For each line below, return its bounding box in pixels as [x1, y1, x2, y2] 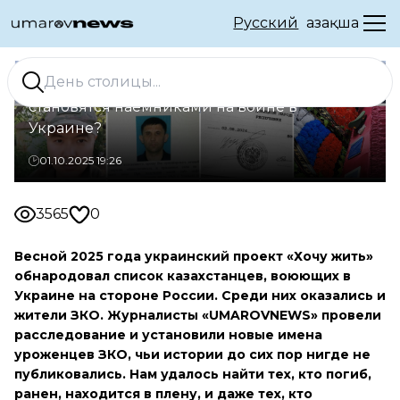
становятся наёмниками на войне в [29, 98, 297, 115]
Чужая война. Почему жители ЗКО [29, 77, 286, 94]
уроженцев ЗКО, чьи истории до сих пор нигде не [14, 346, 371, 362]
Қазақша [306, 14, 360, 32]
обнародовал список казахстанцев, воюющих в [14, 268, 351, 284]
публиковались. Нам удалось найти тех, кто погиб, [14, 366, 371, 382]
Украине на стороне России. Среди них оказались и [14, 287, 386, 304]
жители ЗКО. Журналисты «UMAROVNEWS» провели [14, 307, 381, 323]
